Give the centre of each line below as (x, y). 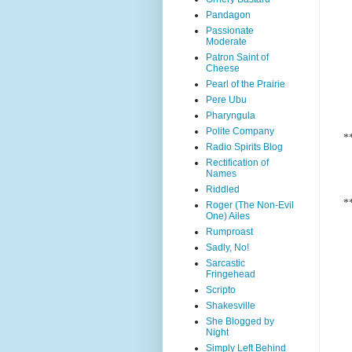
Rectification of (237, 163)
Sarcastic (225, 263)
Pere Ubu (226, 100)
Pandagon (228, 15)
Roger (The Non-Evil (250, 205)
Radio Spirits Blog (244, 147)
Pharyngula (231, 115)
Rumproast (229, 232)
